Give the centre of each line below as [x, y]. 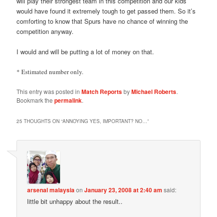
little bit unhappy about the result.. [75, 201]
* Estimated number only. [50, 71]
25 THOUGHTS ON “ [40, 121]
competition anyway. [45, 31]
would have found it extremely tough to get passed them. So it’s [106, 11]
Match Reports [102, 91]
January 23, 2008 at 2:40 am [124, 190]
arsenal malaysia [51, 190]
